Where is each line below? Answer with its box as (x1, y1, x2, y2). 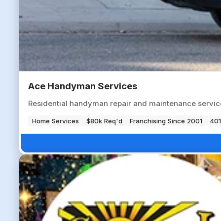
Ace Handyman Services (28, 80, 137, 92)
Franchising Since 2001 (129, 116, 202, 125)
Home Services (32, 116, 79, 125)
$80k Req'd (86, 116, 122, 125)
